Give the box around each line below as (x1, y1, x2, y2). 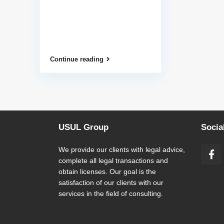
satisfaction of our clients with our (58, 178, 163, 186)
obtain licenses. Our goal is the (58, 167, 156, 175)
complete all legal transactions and (58, 156, 168, 164)
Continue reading (49, 55, 103, 63)
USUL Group (58, 122, 108, 132)
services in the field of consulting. (58, 189, 163, 197)
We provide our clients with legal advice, (58, 145, 185, 153)
